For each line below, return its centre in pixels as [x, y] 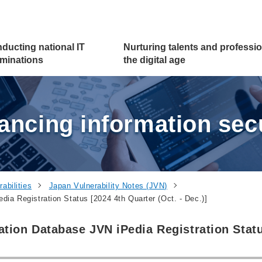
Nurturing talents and [171, 47]
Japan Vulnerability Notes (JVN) [108, 186]
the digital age [154, 60]
